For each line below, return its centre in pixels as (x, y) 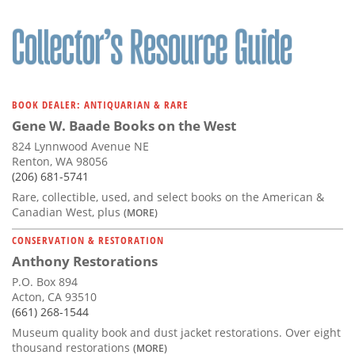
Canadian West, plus (68, 212)
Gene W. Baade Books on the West (124, 126)
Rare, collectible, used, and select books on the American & (168, 197)
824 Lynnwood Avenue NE (80, 147)
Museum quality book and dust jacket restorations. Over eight (176, 333)
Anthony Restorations (85, 261)
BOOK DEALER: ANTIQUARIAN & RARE (100, 105)
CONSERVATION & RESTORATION (88, 240)
